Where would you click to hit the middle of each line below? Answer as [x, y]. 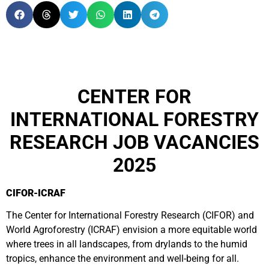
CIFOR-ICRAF [36, 193]
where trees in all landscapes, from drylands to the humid [127, 244]
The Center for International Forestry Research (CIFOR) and [130, 215]
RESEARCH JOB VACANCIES [134, 142]
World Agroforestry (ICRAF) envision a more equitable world [131, 230]
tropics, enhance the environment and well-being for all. [122, 258]
